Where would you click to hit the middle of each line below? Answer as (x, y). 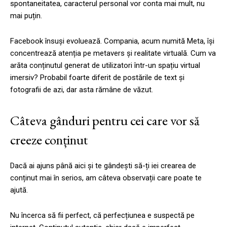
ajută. (19, 190)
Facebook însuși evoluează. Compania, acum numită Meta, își (112, 41)
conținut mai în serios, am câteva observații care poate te (106, 178)
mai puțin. (26, 15)
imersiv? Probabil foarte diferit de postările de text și (97, 77)
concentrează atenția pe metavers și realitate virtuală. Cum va (113, 53)
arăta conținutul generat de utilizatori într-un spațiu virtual (105, 65)
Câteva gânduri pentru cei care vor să (105, 120)
